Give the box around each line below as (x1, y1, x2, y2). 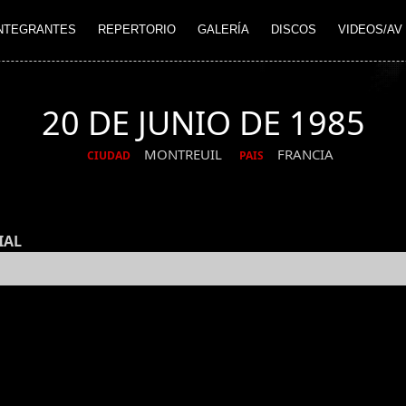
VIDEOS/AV (338, 23, 402, 37)
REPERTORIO (98, 23, 176, 37)
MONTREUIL (143, 145, 226, 164)
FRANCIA (276, 145, 333, 164)
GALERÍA (198, 23, 249, 37)
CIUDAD (86, 148, 130, 164)
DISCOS (271, 23, 316, 37)
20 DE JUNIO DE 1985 (41, 101, 365, 145)
